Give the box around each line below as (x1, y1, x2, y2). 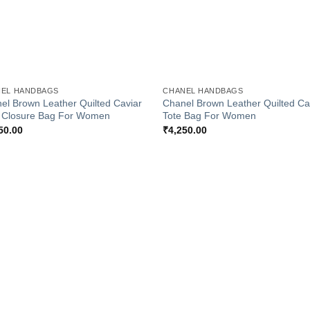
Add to (112, 220, 137, 229)
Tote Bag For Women (163, 110, 257, 122)
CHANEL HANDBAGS (163, 86, 244, 95)
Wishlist (109, 230, 139, 239)
